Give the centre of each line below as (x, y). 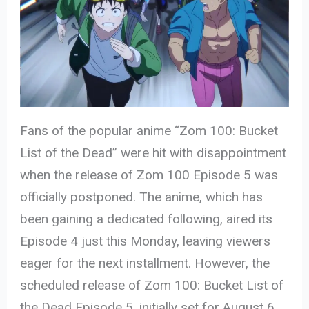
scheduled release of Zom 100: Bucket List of (152, 286)
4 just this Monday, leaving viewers (171, 241)
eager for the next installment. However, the (145, 263)
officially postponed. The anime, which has (142, 197)
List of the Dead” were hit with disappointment (153, 153)
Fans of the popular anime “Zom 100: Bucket (149, 131)
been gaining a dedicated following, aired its (147, 219)
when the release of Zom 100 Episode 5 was (149, 175)
